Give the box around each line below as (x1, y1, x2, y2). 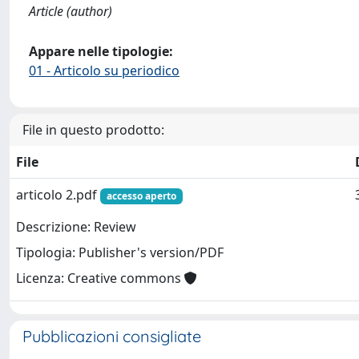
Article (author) (29, 2, 112, 20)
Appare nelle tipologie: (29, 42, 173, 60)
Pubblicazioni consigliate (22, 326, 201, 346)
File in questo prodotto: (22, 121, 164, 139)
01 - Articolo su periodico (29, 62, 179, 79)
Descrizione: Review (16, 218, 136, 236)
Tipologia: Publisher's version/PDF (16, 244, 224, 262)
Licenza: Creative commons (16, 269, 184, 288)
